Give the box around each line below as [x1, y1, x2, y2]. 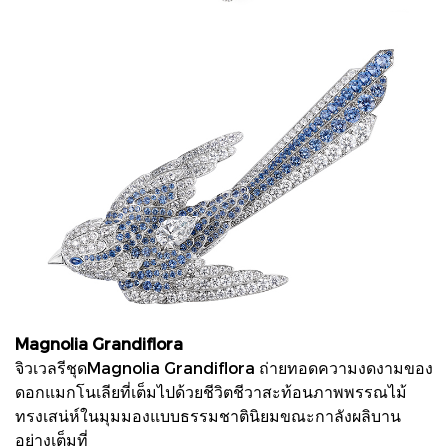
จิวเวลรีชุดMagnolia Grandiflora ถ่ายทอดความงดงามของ [15, 357, 433, 377]
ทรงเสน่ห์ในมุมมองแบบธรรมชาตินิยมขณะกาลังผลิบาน [15, 405, 401, 425]
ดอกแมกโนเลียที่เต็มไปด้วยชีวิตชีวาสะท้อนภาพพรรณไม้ [15, 381, 407, 401]
